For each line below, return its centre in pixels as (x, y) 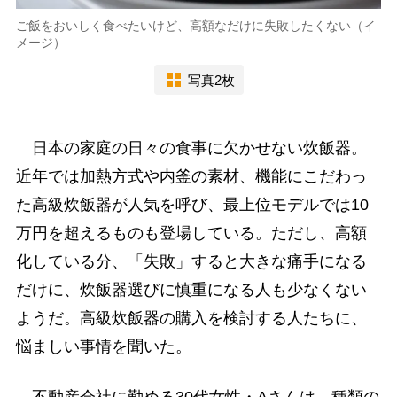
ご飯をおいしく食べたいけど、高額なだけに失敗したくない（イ (195, 26)
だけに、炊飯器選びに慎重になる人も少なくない (191, 290)
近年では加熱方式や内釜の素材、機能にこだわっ (191, 177)
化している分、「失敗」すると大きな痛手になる (191, 262)
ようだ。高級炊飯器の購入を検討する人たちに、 (191, 319)
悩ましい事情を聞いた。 (103, 347)
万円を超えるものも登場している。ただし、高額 (191, 234)
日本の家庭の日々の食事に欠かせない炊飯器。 (191, 148)
